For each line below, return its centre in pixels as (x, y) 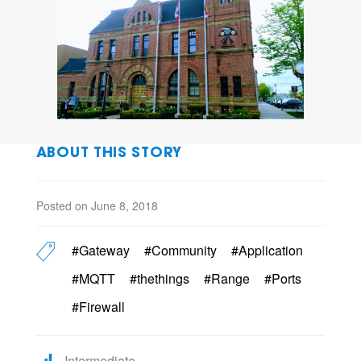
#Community (180, 251)
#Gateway (100, 251)
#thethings (159, 279)
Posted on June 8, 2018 (97, 206)
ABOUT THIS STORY (109, 154)
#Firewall (98, 307)
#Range (226, 279)
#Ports (282, 279)
